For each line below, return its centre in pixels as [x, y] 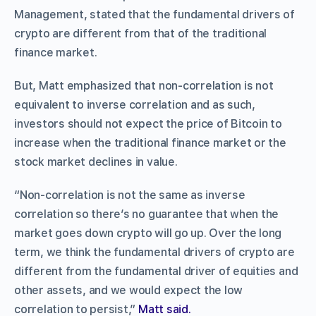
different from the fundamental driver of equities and [156, 271]
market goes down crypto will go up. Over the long [148, 233]
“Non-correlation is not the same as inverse [130, 195]
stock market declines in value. [96, 162]
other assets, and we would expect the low [129, 290]
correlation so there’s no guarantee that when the [147, 214]
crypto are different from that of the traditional [141, 33]
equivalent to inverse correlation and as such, [135, 104]
